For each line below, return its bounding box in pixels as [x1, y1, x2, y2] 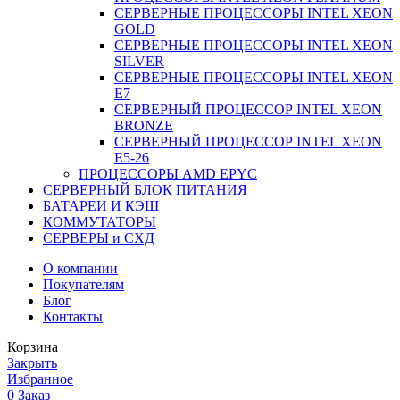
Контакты [43, 308, 103, 324]
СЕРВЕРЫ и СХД [43, 229, 154, 246]
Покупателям [43, 276, 124, 292]
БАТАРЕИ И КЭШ [43, 197, 159, 213]
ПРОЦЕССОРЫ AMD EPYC [79, 165, 257, 181]
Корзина [7, 338, 58, 354]
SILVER [114, 53, 164, 69]
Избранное [7, 371, 73, 387]
